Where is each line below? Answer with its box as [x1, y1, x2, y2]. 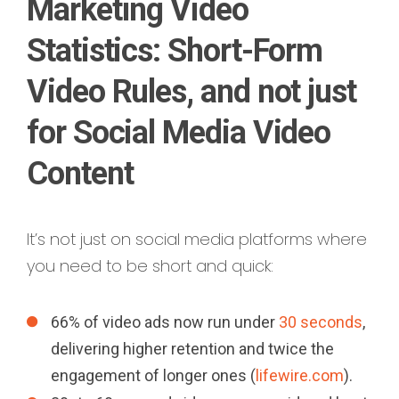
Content [27, 155, 134, 193]
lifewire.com [256, 366, 344, 386]
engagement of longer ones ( [51, 366, 256, 386]
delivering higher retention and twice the [51, 339, 334, 359]
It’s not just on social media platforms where [27, 228, 367, 251]
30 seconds [279, 313, 362, 332]
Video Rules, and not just [27, 73, 357, 111]
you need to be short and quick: [27, 255, 273, 278]
